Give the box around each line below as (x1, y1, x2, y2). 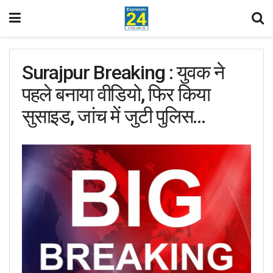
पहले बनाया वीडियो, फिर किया (22, 83, 210, 106)
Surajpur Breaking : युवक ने (22, 61, 224, 84)
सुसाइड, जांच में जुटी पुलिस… (22, 105, 205, 128)
